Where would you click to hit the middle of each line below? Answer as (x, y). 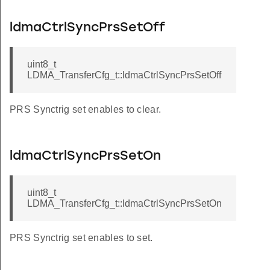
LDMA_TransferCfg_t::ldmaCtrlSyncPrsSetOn (124, 204)
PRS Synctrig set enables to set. (81, 238)
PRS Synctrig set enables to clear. (86, 110)
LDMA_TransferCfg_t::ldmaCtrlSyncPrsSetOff (124, 75)
